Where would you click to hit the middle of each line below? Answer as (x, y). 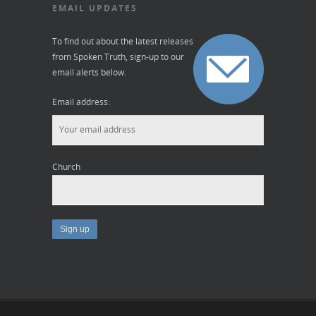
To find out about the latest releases (123, 41)
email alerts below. (89, 72)
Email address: (81, 102)
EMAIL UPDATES (95, 8)
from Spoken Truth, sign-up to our (118, 56)
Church (66, 166)
